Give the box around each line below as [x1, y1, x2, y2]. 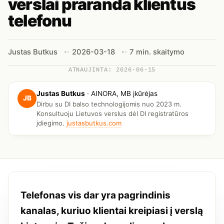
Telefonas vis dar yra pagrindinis [20, 189, 170, 201]
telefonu [8, 10, 72, 30]
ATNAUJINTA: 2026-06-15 [68, 66, 156, 73]
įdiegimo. [36, 119, 66, 127]
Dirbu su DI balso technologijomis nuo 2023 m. [36, 100, 181, 108]
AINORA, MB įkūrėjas [91, 89, 157, 97]
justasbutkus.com [66, 119, 121, 127]
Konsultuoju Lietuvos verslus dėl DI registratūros [36, 109, 188, 118]
